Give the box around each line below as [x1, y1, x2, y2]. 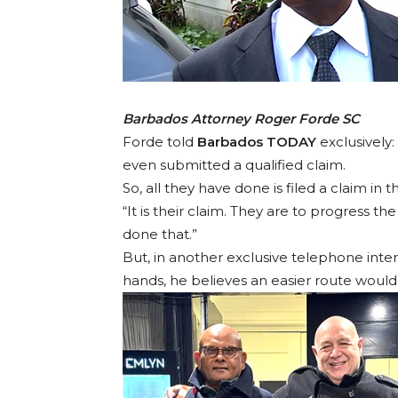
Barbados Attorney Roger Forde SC [123, 110, 360, 128]
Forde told [123, 133, 197, 151]
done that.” [123, 226, 197, 243]
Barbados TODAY [197, 133, 316, 151]
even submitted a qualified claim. [123, 156, 346, 174]
